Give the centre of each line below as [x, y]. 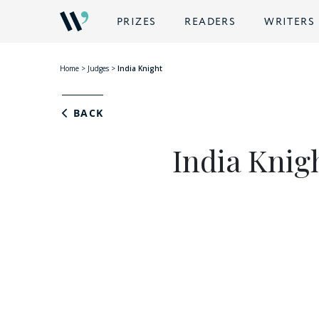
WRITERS [290, 22]
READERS [210, 22]
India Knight [140, 69]
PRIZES [137, 22]
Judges [98, 69]
